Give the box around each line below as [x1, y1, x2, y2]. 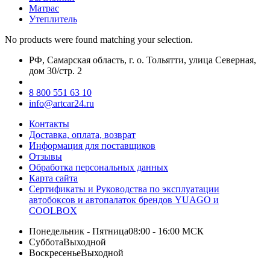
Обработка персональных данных [29, 162, 168, 173]
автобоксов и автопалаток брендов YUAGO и [29, 195, 219, 206]
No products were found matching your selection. [5, 34, 193, 45]
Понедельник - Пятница [29, 226, 128, 237]
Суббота [29, 237, 63, 248]
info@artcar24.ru [29, 98, 94, 109]
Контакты [29, 119, 69, 130]
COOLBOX [29, 206, 77, 216]
